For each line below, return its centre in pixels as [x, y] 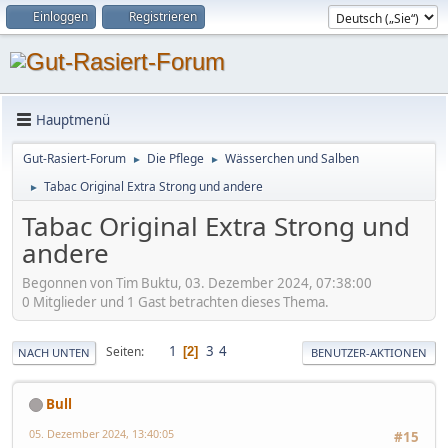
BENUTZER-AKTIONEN [369, 352]
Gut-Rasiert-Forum [74, 158]
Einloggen [60, 16]
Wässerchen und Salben [292, 158]
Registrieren [163, 16]
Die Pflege [175, 158]
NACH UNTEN [54, 352]
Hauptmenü [73, 119]
